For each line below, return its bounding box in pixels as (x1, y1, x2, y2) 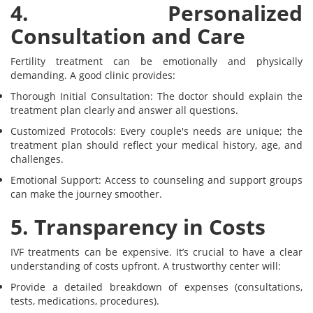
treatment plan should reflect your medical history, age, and (10, 138, 303, 152)
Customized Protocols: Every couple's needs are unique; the (10, 124, 303, 138)
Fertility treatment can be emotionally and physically (10, 54, 303, 68)
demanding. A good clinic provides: (10, 68, 175, 82)
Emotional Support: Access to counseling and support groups (10, 173, 303, 187)
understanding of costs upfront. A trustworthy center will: (10, 259, 281, 273)
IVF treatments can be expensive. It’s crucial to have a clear (10, 245, 303, 259)
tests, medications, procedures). (10, 294, 159, 308)
